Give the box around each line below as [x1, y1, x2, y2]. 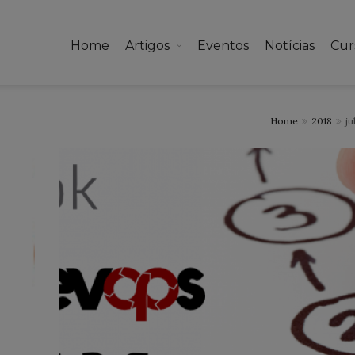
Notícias [265, 38, 315, 53]
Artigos [125, 38, 170, 53]
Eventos [197, 38, 249, 53]
